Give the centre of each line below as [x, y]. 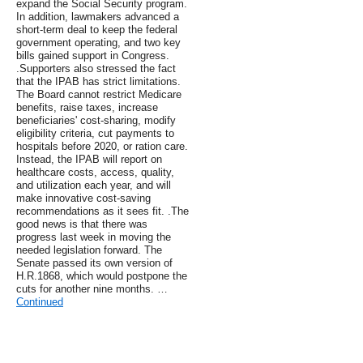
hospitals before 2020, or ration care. [102, 147]
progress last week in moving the [94, 237]
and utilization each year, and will [94, 186]
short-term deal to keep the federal [97, 30]
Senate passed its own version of [94, 263]
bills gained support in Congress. [93, 56]
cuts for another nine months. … [92, 289]
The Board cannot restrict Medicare [99, 95]
